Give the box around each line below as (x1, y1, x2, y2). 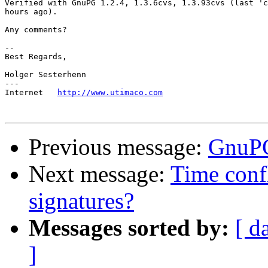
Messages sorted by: (29, 215, 229, 241)
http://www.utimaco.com (57, 88, 163, 98)
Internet (5, 88, 57, 98)
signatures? (29, 188, 134, 214)
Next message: (29, 161, 170, 187)
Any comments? (5, 25, 67, 35)
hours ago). (5, 7, 57, 17)
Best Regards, (5, 52, 67, 62)
